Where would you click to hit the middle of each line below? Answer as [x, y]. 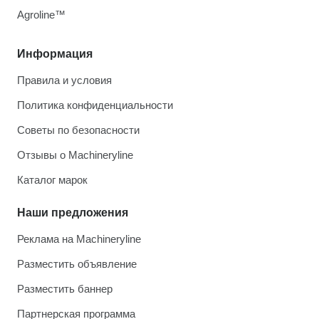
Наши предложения [73, 213]
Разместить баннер [65, 289]
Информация [55, 54]
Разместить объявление [77, 264]
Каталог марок [52, 180]
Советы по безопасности [78, 130]
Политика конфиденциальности [95, 105]
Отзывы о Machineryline [75, 155]
